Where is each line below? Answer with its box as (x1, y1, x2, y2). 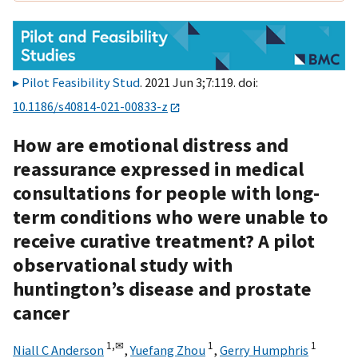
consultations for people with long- (13, 180, 320, 205)
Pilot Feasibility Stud (22, 74, 140, 91)
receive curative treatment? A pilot (13, 228, 315, 253)
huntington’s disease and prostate (13, 276, 312, 301)
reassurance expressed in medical (13, 156, 304, 181)
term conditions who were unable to (13, 204, 328, 229)
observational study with (13, 252, 233, 277)
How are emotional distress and (13, 132, 288, 157)
